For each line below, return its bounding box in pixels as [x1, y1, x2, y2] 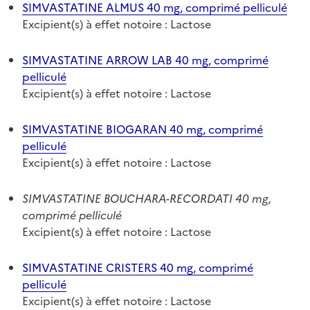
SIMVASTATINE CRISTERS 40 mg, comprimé [22, 259, 253, 276]
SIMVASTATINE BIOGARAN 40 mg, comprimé [22, 120, 263, 138]
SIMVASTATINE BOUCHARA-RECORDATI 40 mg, [22, 190, 271, 207]
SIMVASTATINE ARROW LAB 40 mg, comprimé [22, 51, 268, 69]
